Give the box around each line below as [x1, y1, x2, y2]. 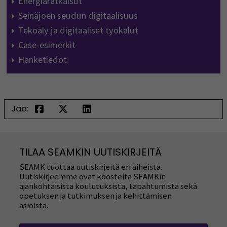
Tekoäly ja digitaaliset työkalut [18, 24, 138, 36]
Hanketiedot [18, 54, 67, 66]
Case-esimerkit [18, 39, 75, 51]
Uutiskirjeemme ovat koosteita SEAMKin [19, 171, 166, 182]
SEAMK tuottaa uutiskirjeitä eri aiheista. [19, 161, 163, 172]
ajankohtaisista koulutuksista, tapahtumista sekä [19, 180, 198, 192]
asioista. [19, 200, 49, 211]
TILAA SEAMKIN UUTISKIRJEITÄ [19, 144, 162, 159]
